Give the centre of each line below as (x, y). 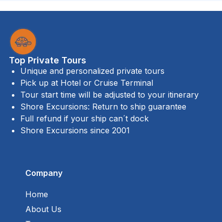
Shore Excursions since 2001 (75, 130)
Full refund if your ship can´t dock (85, 118)
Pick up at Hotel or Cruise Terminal (87, 83)
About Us (43, 209)
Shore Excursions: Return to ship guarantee (104, 106)
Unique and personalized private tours (93, 71)
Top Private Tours (47, 60)
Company (44, 173)
